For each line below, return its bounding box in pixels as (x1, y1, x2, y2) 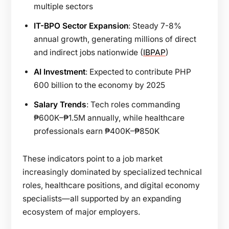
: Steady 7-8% (128, 20, 181, 31)
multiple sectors (34, 1, 93, 11)
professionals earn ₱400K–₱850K (34, 126, 159, 136)
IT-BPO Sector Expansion (34, 20, 128, 31)
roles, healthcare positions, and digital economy (22, 180, 200, 190)
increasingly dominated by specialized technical (22, 167, 202, 177)
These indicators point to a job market (22, 153, 163, 164)
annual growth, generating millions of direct (34, 34, 196, 44)
